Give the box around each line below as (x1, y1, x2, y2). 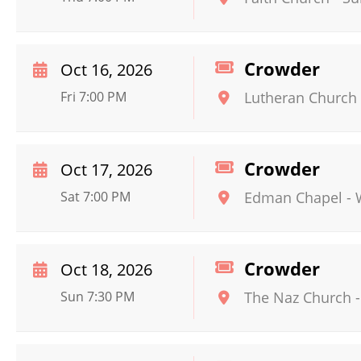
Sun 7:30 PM (60, 288, 135, 305)
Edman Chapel (244, 188, 342, 207)
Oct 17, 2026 (60, 159, 152, 180)
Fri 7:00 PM (60, 88, 127, 106)
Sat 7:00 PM (60, 188, 131, 205)
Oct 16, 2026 (60, 59, 152, 81)
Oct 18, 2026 (60, 259, 152, 280)
